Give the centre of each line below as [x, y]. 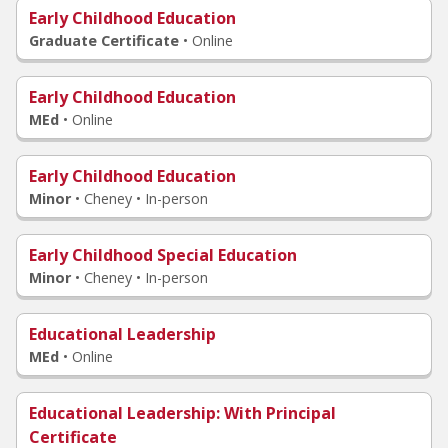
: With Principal [276, 413]
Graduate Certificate [104, 40]
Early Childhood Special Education [163, 255]
